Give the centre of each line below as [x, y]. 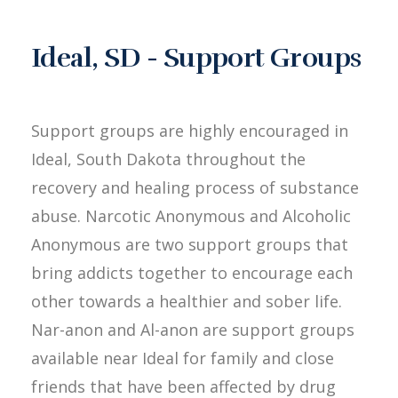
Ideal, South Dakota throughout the [168, 159]
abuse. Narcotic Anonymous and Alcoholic [191, 215]
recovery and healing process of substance [195, 187]
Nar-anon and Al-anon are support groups [193, 329]
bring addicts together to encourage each [192, 272]
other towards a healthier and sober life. [187, 301]
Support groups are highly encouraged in [190, 130]
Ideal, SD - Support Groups [196, 58]
